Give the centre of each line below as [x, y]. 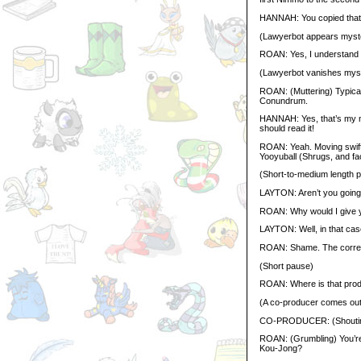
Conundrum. [284, 100]
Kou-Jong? [281, 349]
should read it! [287, 129]
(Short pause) [286, 266]
